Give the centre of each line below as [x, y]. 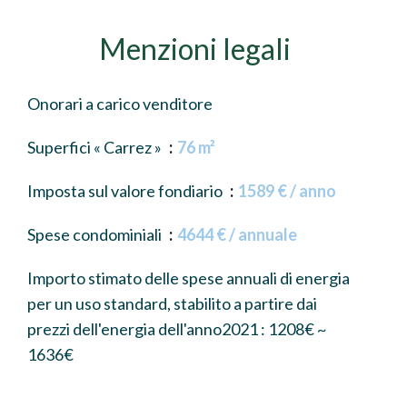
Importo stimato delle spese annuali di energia [189, 278]
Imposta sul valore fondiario [126, 191]
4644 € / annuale [237, 234]
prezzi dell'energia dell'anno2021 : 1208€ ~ [177, 329]
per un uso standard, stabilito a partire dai [172, 303]
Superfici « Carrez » [96, 147]
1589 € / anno [287, 191]
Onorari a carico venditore [120, 104]
